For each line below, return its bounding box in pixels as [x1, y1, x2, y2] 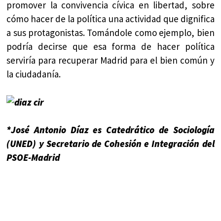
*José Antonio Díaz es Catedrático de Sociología [6, 123, 215, 136]
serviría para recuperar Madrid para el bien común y [6, 54, 215, 67]
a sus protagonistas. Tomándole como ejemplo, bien [6, 27, 215, 39]
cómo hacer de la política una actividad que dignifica [6, 13, 215, 25]
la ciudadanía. [6, 68, 61, 80]
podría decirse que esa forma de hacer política [6, 40, 215, 53]
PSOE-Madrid [6, 151, 60, 163]
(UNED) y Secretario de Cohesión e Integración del [6, 137, 215, 149]
